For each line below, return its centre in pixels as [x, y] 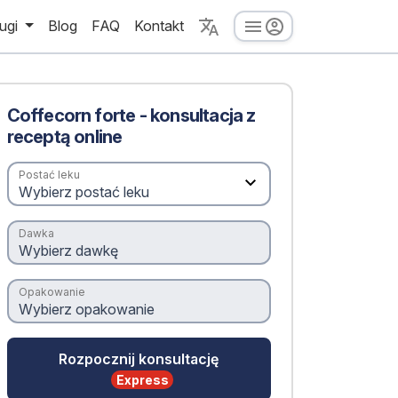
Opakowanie [52, 292]
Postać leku [49, 175]
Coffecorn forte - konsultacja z [131, 115]
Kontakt [159, 26]
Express [142, 379]
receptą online [64, 137]
